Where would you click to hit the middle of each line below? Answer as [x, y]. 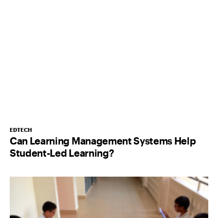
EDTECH [21, 129]
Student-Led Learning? [62, 153]
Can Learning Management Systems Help [103, 140]
